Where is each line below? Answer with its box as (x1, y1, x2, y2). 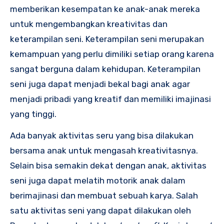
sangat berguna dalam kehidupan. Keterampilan (10, 64, 200, 74)
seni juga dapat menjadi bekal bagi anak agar (10, 79, 190, 89)
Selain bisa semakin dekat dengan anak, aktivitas (10, 160, 206, 171)
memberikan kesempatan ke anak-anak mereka (10, 4, 200, 14)
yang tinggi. (10, 109, 58, 119)
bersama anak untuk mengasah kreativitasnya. (10, 145, 198, 156)
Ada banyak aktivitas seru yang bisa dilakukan (10, 130, 193, 141)
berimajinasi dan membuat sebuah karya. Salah (10, 190, 198, 201)
